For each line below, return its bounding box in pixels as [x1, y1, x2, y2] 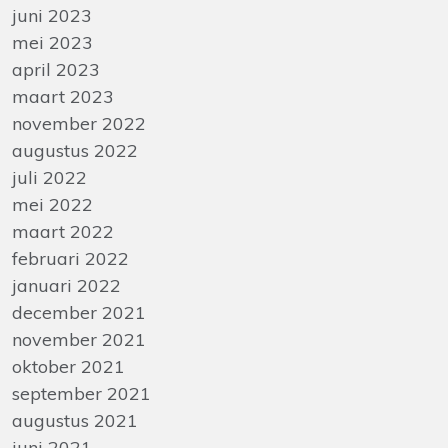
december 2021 [12, 301, 146, 324]
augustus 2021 [12, 409, 138, 432]
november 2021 [12, 328, 146, 351]
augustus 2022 [12, 139, 138, 162]
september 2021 [12, 382, 151, 405]
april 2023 [12, 58, 100, 81]
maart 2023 [12, 85, 114, 108]
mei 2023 [12, 31, 93, 54]
